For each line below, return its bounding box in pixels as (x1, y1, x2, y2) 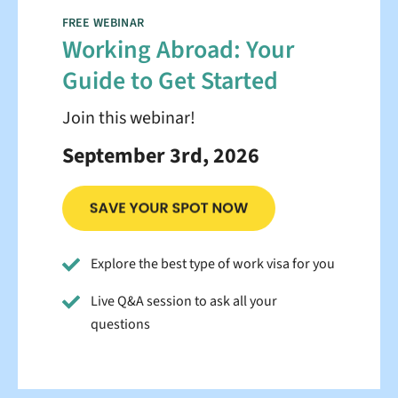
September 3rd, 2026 (62, 140, 259, 172)
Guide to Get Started (62, 63, 278, 99)
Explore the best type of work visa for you (91, 253, 335, 274)
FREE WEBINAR (62, 14, 144, 33)
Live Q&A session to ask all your (91, 291, 277, 311)
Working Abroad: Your (62, 32, 294, 68)
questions (91, 314, 150, 334)
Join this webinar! (62, 106, 195, 131)
